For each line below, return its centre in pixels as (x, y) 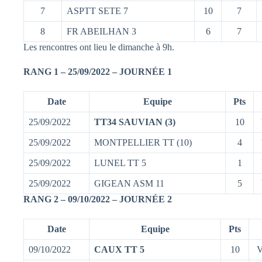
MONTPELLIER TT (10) (143, 142)
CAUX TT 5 (119, 249)
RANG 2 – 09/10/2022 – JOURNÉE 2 (98, 199)
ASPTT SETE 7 (97, 11)
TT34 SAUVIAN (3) (135, 122)
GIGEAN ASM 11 (129, 183)
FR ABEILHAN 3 (101, 31)
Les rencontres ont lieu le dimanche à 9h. (99, 47)
